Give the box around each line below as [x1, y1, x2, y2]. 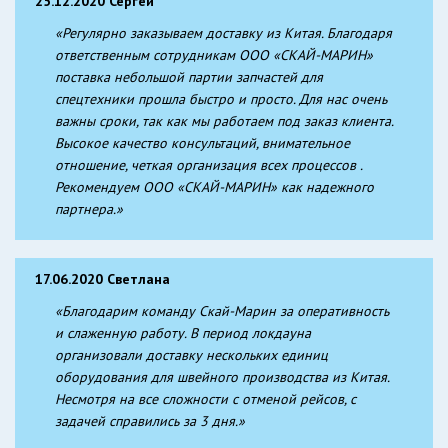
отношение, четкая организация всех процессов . [55, 155, 362, 174]
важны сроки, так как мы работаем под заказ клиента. [55, 111, 393, 130]
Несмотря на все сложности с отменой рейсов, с [55, 389, 356, 408]
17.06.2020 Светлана [35, 269, 170, 288]
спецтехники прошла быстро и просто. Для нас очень [55, 89, 387, 108]
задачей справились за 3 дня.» [55, 411, 245, 430]
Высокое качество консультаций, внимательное [55, 133, 350, 152]
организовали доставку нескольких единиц [55, 345, 328, 364]
